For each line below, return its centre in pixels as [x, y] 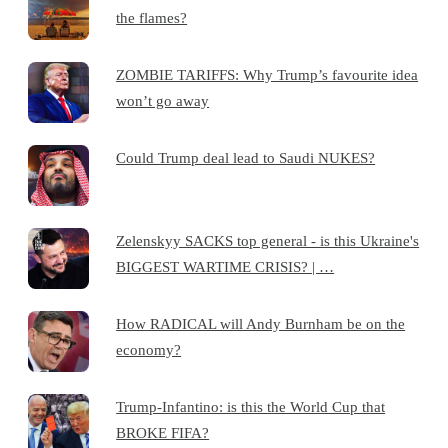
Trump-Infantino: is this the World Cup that [251, 406]
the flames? [152, 17]
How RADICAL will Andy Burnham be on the [261, 323]
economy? [149, 349]
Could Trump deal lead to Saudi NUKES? [246, 157]
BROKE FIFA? [163, 432]
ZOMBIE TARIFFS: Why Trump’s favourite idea [267, 74]
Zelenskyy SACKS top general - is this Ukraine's [268, 240]
